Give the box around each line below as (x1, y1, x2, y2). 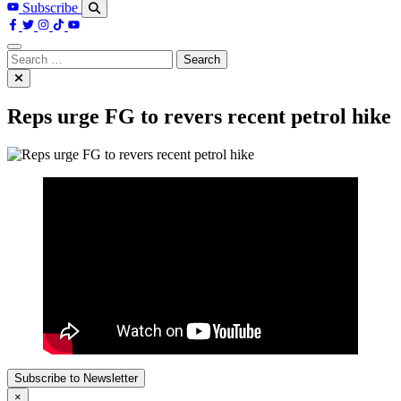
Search (6, 48, 45, 64)
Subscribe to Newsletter (14, 371, 138, 386)
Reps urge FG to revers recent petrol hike (7, 105, 391, 129)
